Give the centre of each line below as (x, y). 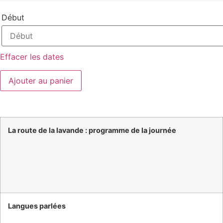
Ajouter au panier (41, 80)
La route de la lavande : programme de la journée (92, 130)
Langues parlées (37, 206)
